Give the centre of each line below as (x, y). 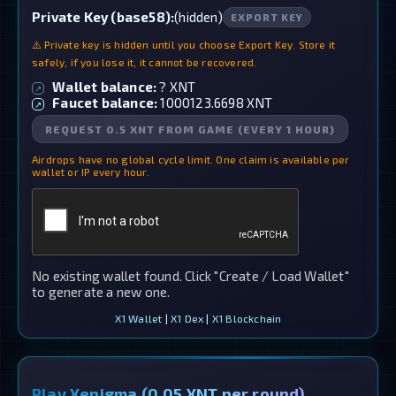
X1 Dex (187, 318)
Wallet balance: (105, 86)
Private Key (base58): (103, 17)
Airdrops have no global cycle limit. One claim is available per (191, 159)
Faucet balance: (105, 102)
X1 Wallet (138, 318)
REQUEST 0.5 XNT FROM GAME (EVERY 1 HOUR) (190, 129)
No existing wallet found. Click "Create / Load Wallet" (190, 275)
